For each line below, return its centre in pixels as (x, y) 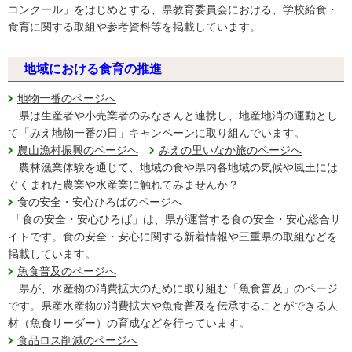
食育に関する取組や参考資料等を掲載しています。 (134, 27)
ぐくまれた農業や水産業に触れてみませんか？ (123, 185)
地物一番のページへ (67, 98)
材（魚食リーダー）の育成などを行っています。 (129, 323)
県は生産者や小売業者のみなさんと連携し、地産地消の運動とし (173, 115)
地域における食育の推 (86, 69)
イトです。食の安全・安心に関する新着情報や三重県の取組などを (173, 236)
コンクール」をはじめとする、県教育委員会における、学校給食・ (173, 9)
